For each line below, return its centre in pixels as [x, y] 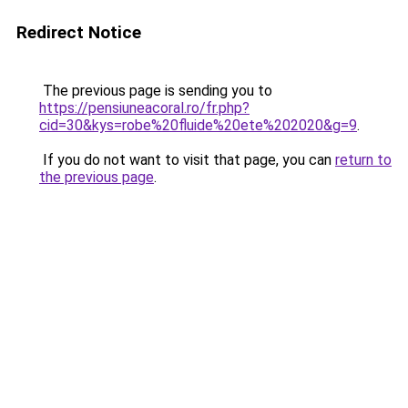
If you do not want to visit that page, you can [187, 160]
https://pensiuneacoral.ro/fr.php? [144, 108]
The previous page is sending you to [156, 91]
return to [363, 160]
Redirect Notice [79, 32]
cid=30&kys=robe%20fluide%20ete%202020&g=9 [198, 125]
